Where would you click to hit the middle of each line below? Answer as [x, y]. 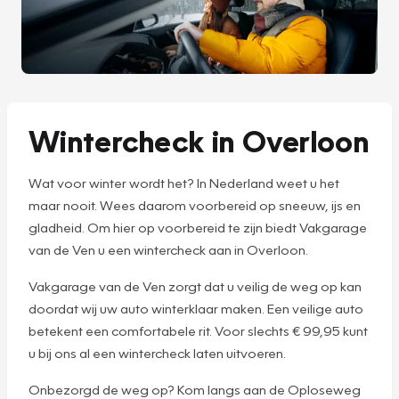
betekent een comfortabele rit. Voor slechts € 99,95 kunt [198, 330]
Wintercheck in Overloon [199, 140]
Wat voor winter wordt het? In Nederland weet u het [184, 182]
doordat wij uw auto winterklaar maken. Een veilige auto [196, 308]
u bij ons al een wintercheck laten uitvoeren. [159, 352]
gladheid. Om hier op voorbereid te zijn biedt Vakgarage [198, 227]
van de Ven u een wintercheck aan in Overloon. [168, 249]
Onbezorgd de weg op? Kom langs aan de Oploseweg [195, 389]
